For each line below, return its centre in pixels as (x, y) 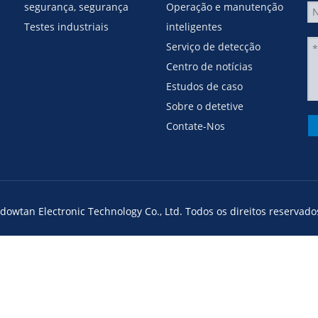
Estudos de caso (204, 86)
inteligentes (194, 27)
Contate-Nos (196, 126)
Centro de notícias (209, 66)
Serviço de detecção (213, 46)
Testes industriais (66, 27)
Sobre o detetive (205, 106)
